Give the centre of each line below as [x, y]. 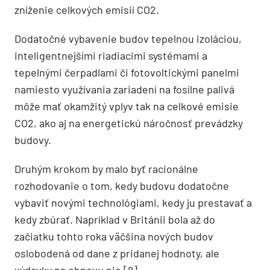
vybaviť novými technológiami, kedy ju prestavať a [133, 202]
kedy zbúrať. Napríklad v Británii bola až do [115, 219]
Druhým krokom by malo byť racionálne [106, 168]
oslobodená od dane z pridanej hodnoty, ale [117, 253]
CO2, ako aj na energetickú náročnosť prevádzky [129, 123]
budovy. [33, 140]
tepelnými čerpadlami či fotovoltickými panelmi [127, 72]
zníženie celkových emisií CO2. [87, 9]
